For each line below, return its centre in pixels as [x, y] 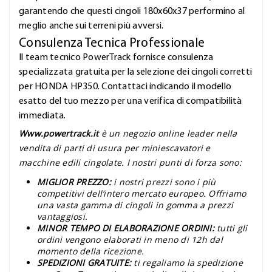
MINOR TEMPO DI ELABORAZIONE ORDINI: [126, 228]
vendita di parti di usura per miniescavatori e [115, 148]
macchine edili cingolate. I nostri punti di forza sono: [130, 163]
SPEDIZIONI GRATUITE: [84, 263]
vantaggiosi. [62, 217]
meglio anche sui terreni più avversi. [91, 26]
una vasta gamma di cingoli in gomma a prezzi [135, 205]
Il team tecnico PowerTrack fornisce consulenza [116, 58]
